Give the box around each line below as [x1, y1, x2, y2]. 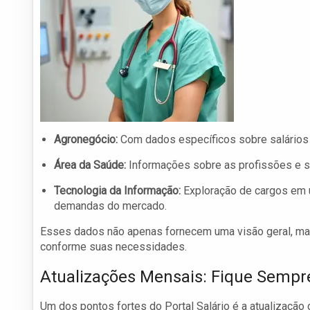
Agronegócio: [54, 133, 118, 147]
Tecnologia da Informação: [54, 184, 181, 198]
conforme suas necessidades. [40, 240, 187, 254]
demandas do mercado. [54, 199, 167, 213]
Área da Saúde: [54, 158, 126, 172]
